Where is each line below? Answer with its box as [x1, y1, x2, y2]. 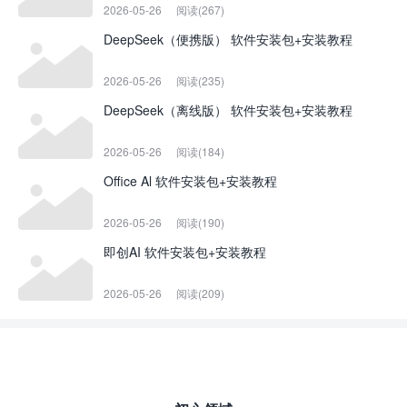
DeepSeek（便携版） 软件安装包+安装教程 [104, 30, 352, 48]
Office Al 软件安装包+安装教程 [104, 172, 277, 190]
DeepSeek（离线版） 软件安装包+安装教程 [104, 101, 352, 119]
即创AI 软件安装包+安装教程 [104, 243, 266, 261]
